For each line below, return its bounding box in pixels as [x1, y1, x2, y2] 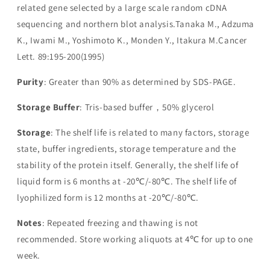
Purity [17, 76, 44, 88]
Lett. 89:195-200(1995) [17, 51, 105, 63]
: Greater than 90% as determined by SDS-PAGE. [43, 76, 236, 88]
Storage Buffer [17, 101, 80, 113]
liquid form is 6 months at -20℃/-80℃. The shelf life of [17, 175, 237, 187]
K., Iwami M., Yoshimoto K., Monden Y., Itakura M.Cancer [17, 34, 248, 46]
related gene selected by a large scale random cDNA [17, 2, 228, 14]
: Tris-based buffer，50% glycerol [80, 101, 215, 113]
